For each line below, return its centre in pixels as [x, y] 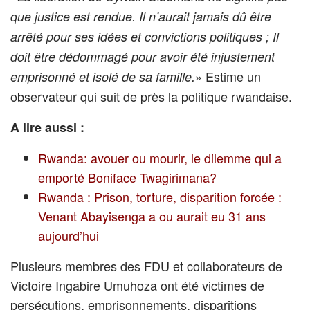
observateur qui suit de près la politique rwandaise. [151, 97]
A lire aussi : [47, 128]
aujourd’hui [69, 236]
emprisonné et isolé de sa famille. [103, 77]
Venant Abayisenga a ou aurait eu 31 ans [152, 216]
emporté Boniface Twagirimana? [127, 177]
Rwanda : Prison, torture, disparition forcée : [160, 197]
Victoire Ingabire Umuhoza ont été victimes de [137, 285]
